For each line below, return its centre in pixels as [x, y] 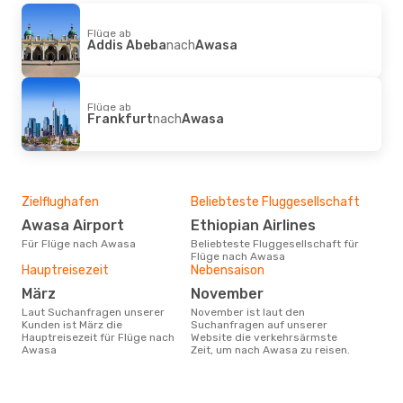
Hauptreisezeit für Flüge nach [98, 337]
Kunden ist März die [72, 324]
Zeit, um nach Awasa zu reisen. [270, 349]
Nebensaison [228, 270]
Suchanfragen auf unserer [259, 324]
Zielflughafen [60, 201]
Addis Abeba [127, 45]
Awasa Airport [78, 225]
